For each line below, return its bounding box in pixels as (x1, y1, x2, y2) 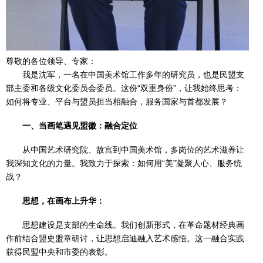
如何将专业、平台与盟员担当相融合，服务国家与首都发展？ (6, 97, 228, 107)
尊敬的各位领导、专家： (6, 56, 96, 66)
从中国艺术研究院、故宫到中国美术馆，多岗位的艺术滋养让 (22, 145, 244, 155)
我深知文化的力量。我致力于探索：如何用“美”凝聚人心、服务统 (6, 159, 242, 168)
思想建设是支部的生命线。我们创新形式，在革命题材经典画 (22, 220, 244, 230)
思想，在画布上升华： (22, 196, 104, 206)
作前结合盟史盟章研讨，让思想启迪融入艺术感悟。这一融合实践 (6, 234, 244, 244)
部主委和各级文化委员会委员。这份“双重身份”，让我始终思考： (6, 83, 242, 93)
